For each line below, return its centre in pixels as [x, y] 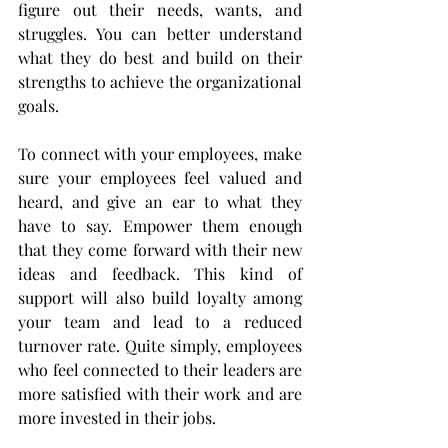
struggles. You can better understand [160, 34]
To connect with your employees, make [160, 154]
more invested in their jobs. [119, 418]
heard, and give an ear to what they [160, 202]
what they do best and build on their [160, 58]
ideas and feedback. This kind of [160, 274]
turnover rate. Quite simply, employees [160, 346]
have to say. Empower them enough [160, 226]
